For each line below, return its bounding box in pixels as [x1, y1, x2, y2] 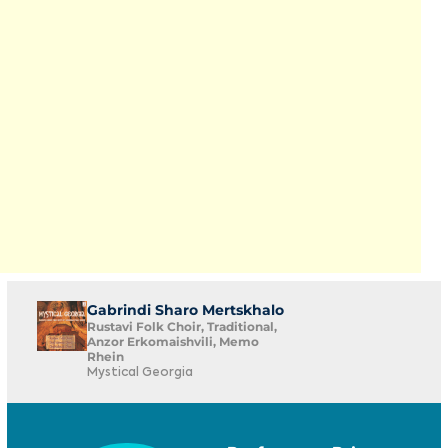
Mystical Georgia [87, 367, 193, 379]
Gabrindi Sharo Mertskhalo [87, 301, 284, 319]
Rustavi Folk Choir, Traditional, [87, 319, 277, 334]
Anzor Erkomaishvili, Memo [87, 334, 259, 349]
